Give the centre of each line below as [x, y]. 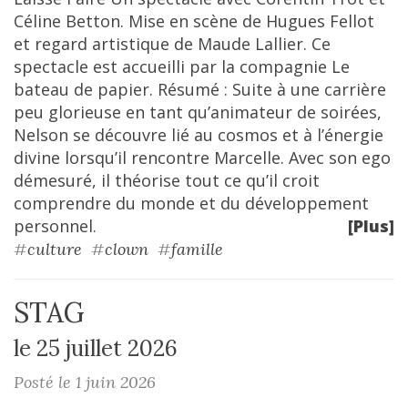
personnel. [55, 226]
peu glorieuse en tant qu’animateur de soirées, [198, 112]
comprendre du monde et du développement [191, 203]
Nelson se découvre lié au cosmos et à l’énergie [199, 135]
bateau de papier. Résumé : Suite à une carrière [200, 89]
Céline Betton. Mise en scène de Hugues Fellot [194, 21]
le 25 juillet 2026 [96, 348]
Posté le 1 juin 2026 [85, 382]
